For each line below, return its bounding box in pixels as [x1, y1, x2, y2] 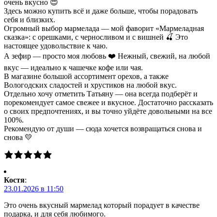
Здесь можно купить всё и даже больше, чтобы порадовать [4, 6, 198, 15]
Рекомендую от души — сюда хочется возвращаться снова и [4, 124, 202, 133]
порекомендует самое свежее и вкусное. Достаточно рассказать [4, 98, 213, 107]
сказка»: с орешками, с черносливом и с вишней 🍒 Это [4, 32, 188, 41]
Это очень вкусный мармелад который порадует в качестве [4, 201, 200, 209]
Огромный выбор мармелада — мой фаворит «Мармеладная [4, 24, 204, 32]
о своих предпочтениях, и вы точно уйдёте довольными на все [4, 107, 212, 115]
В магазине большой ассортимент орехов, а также [4, 72, 169, 80]
